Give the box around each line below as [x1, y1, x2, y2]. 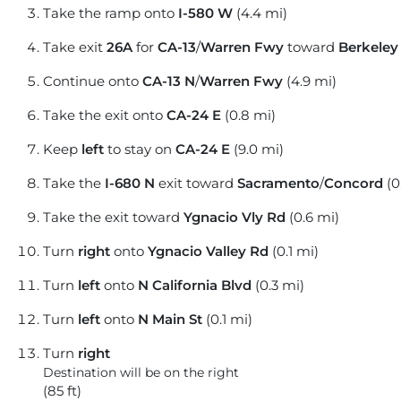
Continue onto [43, 73, 142, 90]
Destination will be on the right [43, 365, 239, 380]
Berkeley [338, 38, 398, 56]
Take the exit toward [43, 209, 183, 226]
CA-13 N [142, 73, 195, 90]
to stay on [104, 141, 175, 158]
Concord [324, 175, 383, 192]
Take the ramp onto [43, 4, 178, 22]
